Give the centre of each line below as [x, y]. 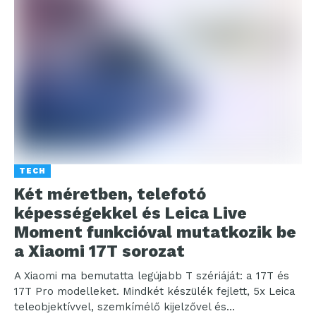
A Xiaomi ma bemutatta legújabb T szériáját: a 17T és [152, 275]
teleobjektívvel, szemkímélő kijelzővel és [120, 306]
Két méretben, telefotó [110, 194]
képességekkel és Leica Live [130, 213]
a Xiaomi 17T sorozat [99, 251]
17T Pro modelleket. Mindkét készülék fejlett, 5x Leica [155, 291]
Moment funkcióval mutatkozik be [155, 232]
